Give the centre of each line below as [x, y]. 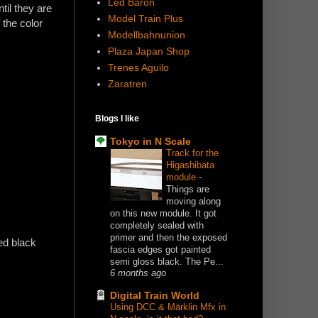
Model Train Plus [145, 19]
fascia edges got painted [160, 250]
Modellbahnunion [146, 35]
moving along [193, 202]
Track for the [192, 153]
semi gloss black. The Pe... [167, 262]
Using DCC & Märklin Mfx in [168, 307]
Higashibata [190, 165]
